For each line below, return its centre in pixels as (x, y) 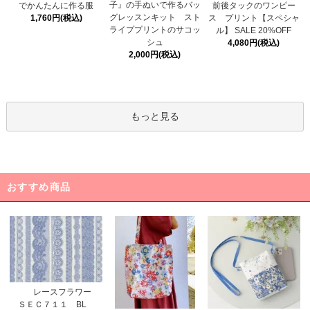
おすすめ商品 (39, 187)
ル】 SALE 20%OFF (254, 30)
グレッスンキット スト (155, 17)
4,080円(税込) (254, 43)
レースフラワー (67, 292)
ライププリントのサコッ (155, 29)
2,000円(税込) (155, 54)
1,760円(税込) (56, 18)
